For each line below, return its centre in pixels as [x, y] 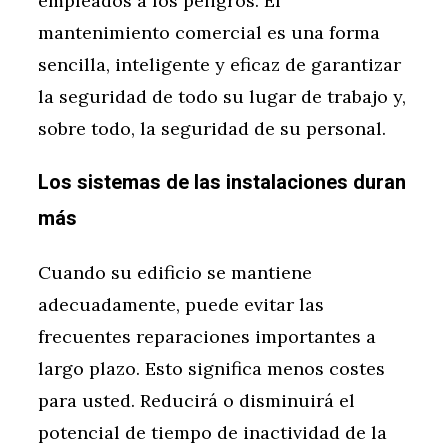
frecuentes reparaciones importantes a [207, 337]
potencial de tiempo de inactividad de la [212, 433]
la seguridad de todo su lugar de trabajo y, [222, 97]
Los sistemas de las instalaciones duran [222, 183]
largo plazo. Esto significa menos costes [211, 369]
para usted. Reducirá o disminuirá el [196, 401]
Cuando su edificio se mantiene [175, 273]
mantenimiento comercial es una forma [209, 33]
